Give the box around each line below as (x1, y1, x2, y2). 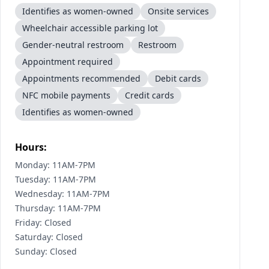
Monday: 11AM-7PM (15, 159, 95, 171)
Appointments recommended (22, 73, 141, 84)
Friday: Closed (15, 217, 71, 228)
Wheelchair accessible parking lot (22, 22, 158, 34)
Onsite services (148, 5, 209, 17)
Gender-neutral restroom (22, 39, 124, 50)
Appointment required (22, 56, 113, 67)
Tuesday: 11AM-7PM (15, 174, 96, 185)
